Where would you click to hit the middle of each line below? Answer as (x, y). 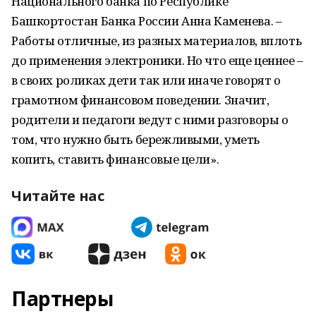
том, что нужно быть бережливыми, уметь (136, 139)
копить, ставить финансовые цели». (115, 159)
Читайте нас (58, 196)
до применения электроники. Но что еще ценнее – (157, 60)
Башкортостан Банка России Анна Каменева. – (147, 21)
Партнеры (62, 298)
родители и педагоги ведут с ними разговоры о (150, 120)
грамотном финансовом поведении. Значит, (140, 100)
